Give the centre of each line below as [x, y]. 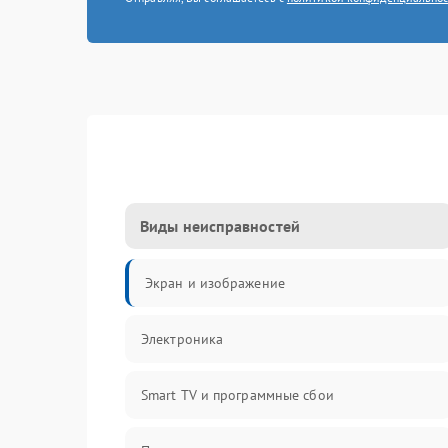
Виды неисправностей [220, 226]
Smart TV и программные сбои [237, 395]
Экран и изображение [215, 283]
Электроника [182, 339]
